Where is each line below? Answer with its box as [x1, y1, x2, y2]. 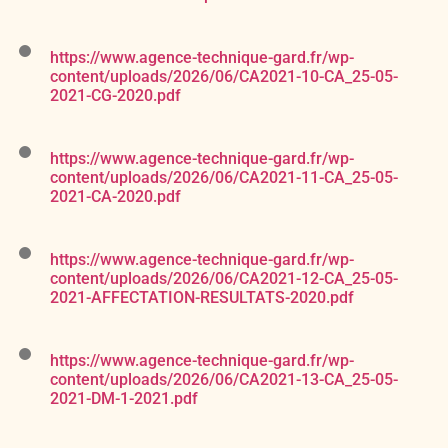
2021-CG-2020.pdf [50, 86, 181, 106]
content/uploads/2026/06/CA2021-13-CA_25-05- [50, 370, 398, 390]
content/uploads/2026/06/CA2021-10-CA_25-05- [50, 67, 398, 87]
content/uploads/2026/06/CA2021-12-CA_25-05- [50, 269, 398, 289]
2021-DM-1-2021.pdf [50, 389, 198, 409]
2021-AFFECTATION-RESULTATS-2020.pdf [50, 288, 354, 308]
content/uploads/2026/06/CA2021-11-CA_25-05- [50, 168, 398, 188]
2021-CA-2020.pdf [50, 187, 181, 207]
